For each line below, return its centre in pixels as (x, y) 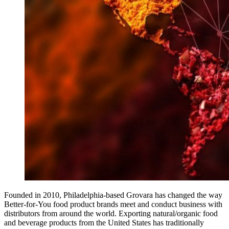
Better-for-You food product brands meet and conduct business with (113, 204)
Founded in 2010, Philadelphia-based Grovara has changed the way (113, 195)
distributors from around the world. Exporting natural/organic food (111, 213)
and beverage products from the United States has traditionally (104, 222)
